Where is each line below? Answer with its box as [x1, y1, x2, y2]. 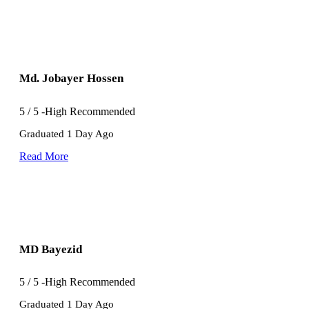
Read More [19, 150, 68, 162]
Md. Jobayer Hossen [19, 72, 123, 86]
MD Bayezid [19, 243, 82, 257]
